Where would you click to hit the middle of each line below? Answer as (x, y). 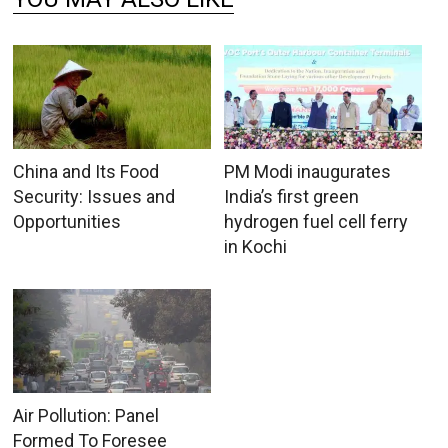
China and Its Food (86, 171)
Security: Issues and (94, 196)
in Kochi (255, 246)
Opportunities (67, 221)
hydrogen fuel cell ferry (315, 221)
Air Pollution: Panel (86, 415)
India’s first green (291, 196)
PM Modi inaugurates (307, 171)
